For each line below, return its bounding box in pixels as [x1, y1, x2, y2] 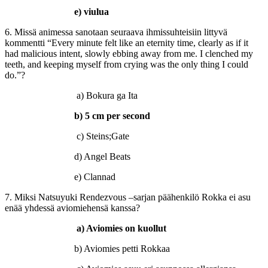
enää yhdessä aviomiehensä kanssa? [5, 202, 140, 213]
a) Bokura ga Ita [77, 90, 138, 100]
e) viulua [74, 6, 109, 17]
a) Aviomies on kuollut [77, 223, 166, 233]
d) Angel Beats [5, 151, 130, 162]
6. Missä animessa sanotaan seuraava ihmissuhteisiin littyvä [5, 26, 227, 37]
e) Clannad [5, 171, 115, 182]
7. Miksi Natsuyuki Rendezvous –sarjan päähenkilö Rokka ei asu [5, 191, 251, 202]
